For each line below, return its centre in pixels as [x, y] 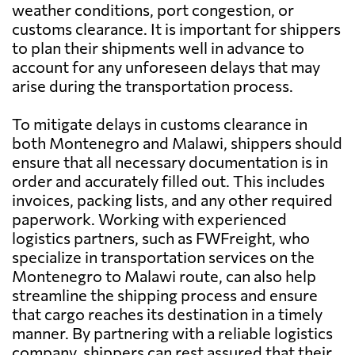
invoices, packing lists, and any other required [172, 200]
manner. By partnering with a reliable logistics [172, 333]
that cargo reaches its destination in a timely [167, 314]
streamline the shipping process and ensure [165, 295]
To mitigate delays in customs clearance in [160, 124]
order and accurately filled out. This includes [168, 181]
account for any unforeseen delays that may [166, 67]
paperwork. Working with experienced [149, 219]
